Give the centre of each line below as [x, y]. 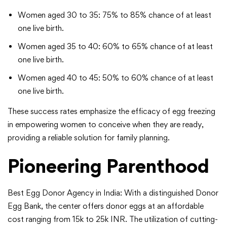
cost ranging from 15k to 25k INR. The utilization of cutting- [113, 219]
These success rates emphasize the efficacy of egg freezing [111, 111]
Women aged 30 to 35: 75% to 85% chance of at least [115, 15]
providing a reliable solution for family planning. [89, 138]
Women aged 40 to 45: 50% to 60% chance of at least [116, 78]
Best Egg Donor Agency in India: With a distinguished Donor [113, 193]
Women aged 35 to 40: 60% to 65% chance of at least [115, 47]
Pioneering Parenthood [108, 166]
